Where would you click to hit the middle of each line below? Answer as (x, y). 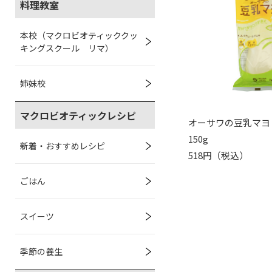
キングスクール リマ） (67, 48)
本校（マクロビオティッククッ (79, 35)
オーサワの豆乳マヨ (229, 122)
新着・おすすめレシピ (63, 146)
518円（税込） (219, 155)
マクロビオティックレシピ (78, 115)
